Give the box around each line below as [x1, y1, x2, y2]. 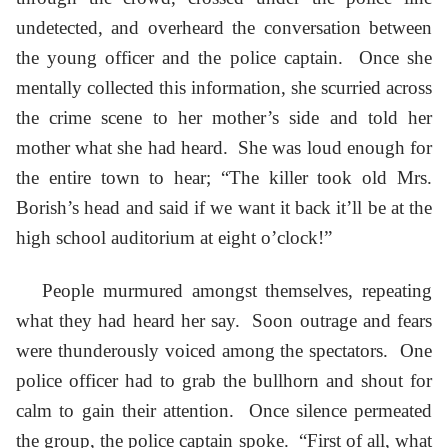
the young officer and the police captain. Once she [16, 47, 432, 69]
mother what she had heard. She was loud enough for [16, 137, 432, 159]
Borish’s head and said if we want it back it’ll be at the [16, 197, 432, 219]
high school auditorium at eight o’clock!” [16, 227, 332, 249]
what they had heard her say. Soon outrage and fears [16, 309, 432, 331]
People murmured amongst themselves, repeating [16, 279, 432, 301]
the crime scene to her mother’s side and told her [16, 107, 432, 129]
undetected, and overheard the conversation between [16, 17, 432, 39]
